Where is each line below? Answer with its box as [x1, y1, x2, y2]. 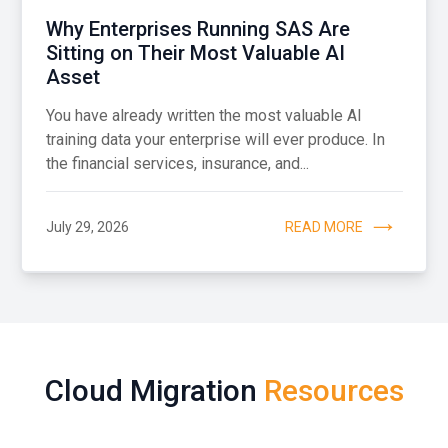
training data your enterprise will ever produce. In [45, 130, 385, 150]
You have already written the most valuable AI [45, 106, 362, 126]
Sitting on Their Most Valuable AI [45, 41, 345, 66]
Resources [263, 372, 404, 408]
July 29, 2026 [45, 218, 129, 235]
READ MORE [284, 218, 363, 235]
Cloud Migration [44, 372, 264, 408]
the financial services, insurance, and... [45, 154, 309, 174]
